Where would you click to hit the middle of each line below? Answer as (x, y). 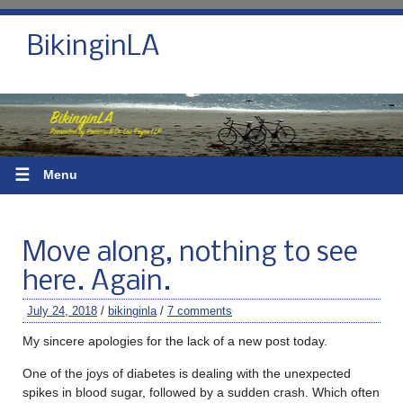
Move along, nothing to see (190, 253)
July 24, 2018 (62, 310)
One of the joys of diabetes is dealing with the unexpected (187, 373)
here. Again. (97, 282)
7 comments (200, 310)
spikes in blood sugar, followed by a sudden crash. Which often (201, 392)
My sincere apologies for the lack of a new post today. (175, 340)
